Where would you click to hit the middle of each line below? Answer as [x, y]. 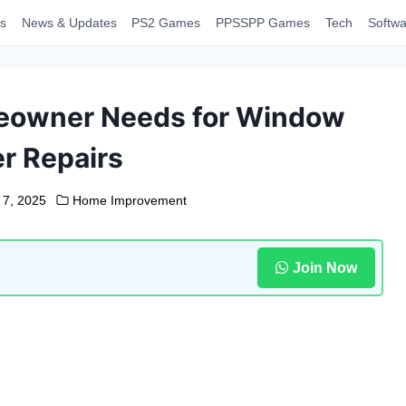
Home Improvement [129, 200]
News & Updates [69, 23]
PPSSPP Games [263, 23]
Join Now [324, 267]
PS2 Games [166, 23]
